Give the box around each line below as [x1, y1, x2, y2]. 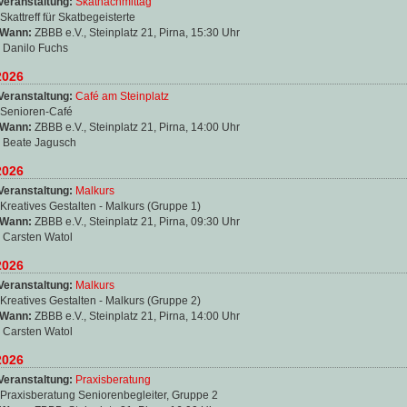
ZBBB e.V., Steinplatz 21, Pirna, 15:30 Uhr [35, 25, 240, 39]
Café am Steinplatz [75, 89, 169, 103]
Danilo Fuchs [3, 41, 68, 55]
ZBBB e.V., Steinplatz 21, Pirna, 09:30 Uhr [35, 214, 240, 228]
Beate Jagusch [3, 135, 76, 149]
